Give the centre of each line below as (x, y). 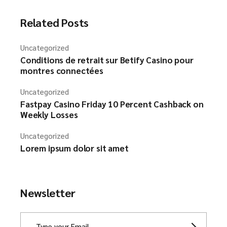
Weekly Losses (49, 115)
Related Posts (55, 22)
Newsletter (48, 193)
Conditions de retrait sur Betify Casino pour (107, 60)
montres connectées (62, 70)
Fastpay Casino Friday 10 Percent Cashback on (112, 104)
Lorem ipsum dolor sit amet (74, 148)
